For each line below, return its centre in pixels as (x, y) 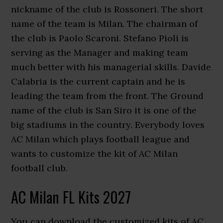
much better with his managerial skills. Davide (111, 67)
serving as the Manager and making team (100, 53)
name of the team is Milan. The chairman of (105, 24)
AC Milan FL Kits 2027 (71, 197)
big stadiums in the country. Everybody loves (108, 125)
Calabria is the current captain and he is (98, 81)
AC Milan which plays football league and (101, 139)
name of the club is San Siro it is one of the (104, 110)
